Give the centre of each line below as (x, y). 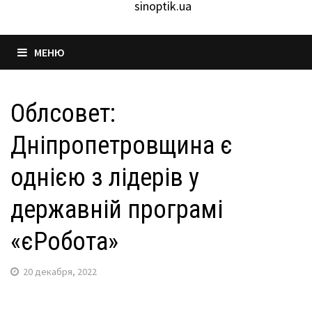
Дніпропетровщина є (122, 146)
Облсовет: (63, 114)
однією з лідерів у (105, 178)
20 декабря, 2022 (60, 272)
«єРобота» (64, 242)
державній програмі (117, 210)
